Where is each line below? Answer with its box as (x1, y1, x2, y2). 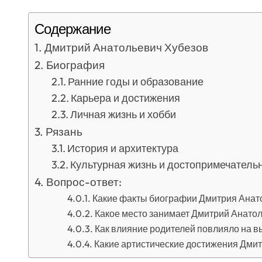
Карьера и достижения (71, 91, 181, 105)
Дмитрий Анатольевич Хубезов (44, 40, 208, 54)
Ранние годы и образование (68, 75, 204, 88)
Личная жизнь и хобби (70, 108, 177, 121)
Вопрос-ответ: (46, 175, 122, 189)
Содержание (35, 20, 111, 38)
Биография (46, 58, 105, 72)
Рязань (45, 125, 82, 139)
